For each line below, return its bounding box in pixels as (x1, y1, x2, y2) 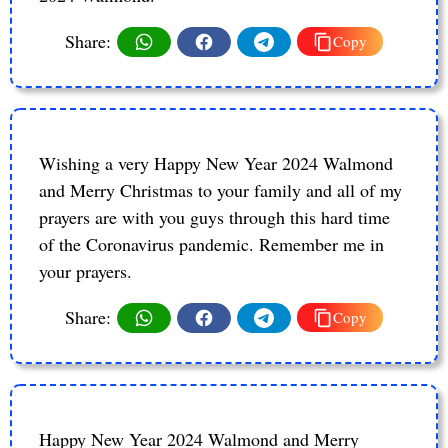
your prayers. (39, 258, 132, 283)
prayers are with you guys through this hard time (39, 204, 390, 229)
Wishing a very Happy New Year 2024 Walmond (39, 150, 393, 175)
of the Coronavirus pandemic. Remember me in (39, 231, 384, 256)
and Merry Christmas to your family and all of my (39, 177, 402, 202)
